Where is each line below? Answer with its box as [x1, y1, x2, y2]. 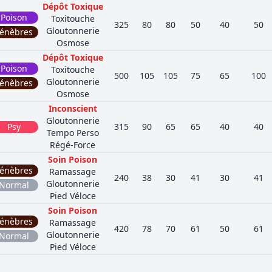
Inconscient [48, 103, 97, 114]
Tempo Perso [46, 127, 99, 138]
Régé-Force [50, 139, 95, 151]
